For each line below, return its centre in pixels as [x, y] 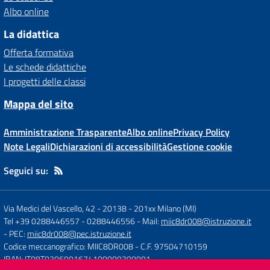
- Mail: [149, 221]
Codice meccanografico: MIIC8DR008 [68, 246]
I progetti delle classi [45, 81]
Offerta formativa [39, 52]
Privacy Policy [201, 132]
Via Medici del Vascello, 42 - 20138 [65, 208]
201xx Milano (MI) [165, 208]
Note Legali [27, 146]
